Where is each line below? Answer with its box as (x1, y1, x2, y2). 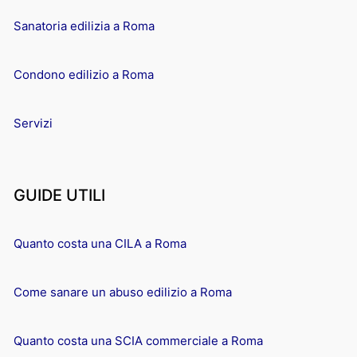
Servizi (14, 115, 53, 131)
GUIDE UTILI (14, 185, 105, 205)
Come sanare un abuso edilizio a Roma (14, 284, 232, 300)
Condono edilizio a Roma (14, 66, 154, 82)
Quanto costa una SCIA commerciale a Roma (14, 332, 263, 348)
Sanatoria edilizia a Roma (14, 18, 155, 33)
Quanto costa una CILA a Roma (14, 235, 186, 251)
